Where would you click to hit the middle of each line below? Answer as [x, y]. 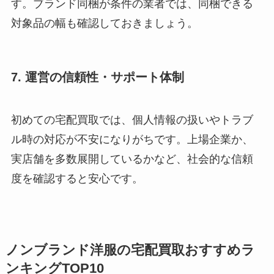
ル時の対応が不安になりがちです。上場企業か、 [132, 139]
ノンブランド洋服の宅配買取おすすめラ [130, 250]
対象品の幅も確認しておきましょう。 [104, 24]
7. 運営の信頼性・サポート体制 [97, 77]
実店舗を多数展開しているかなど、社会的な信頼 [132, 159]
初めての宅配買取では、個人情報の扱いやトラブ [132, 120]
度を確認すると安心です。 [77, 178]
